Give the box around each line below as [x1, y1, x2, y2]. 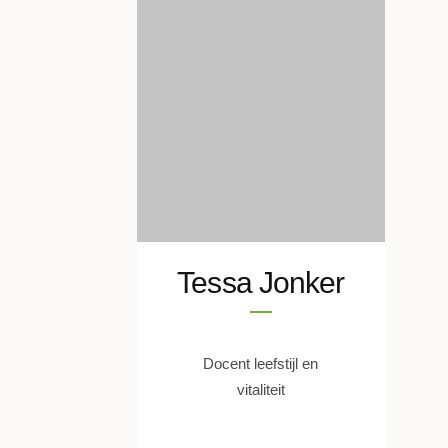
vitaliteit [236, 380, 285, 398]
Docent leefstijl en [203, 354, 318, 372]
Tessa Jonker [177, 265, 345, 299]
